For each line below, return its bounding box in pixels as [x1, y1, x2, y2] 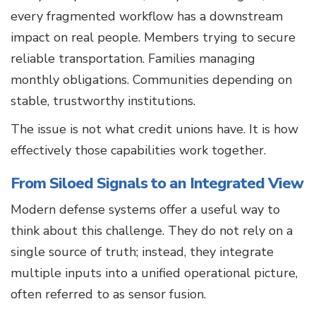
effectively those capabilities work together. [11, 142, 266, 159]
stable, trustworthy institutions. [11, 92, 195, 110]
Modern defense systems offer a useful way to [11, 201, 280, 219]
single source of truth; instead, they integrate [11, 243, 274, 261]
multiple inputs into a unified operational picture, [11, 265, 298, 282]
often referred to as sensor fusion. [11, 286, 206, 303]
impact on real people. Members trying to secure [11, 29, 296, 47]
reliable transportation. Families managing [11, 50, 255, 68]
